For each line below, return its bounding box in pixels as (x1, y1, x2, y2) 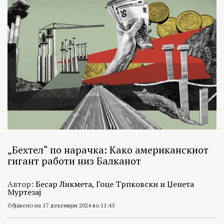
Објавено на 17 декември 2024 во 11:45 (7, 201, 114, 209)
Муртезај (7, 186, 41, 197)
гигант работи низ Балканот (7, 153, 141, 167)
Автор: (7, 178, 35, 189)
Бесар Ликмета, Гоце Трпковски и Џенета (35, 178, 194, 189)
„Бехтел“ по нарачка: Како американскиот (7, 142, 208, 156)
